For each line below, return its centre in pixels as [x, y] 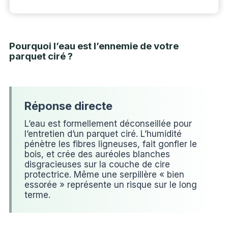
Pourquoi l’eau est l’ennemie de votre [94, 46]
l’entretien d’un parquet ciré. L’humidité [103, 134]
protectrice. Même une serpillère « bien [104, 175]
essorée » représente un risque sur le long [110, 185]
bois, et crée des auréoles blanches [97, 154]
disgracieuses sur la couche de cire [97, 165]
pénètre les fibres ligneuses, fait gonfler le [110, 144]
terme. [37, 195]
